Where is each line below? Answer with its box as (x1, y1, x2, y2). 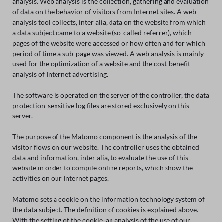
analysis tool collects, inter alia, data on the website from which (12, 18, 206, 27)
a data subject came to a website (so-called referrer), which (12, 28, 192, 37)
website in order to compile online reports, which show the (12, 164, 193, 172)
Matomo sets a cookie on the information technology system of (12, 195, 205, 204)
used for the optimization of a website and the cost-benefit (12, 59, 190, 68)
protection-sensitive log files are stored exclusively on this (12, 101, 189, 110)
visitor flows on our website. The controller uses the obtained (12, 143, 199, 152)
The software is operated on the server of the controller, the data (12, 91, 209, 100)
